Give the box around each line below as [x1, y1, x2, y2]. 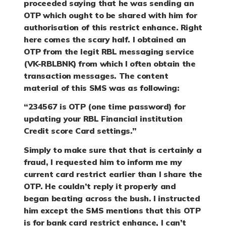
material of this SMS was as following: [24, 82, 180, 93]
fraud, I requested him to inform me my [24, 156, 182, 167]
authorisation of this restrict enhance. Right [24, 22, 202, 32]
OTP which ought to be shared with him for [24, 10, 197, 20]
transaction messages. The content [24, 70, 168, 81]
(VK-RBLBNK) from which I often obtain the [24, 58, 196, 69]
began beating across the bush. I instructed [24, 193, 200, 203]
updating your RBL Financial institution [24, 114, 183, 124]
